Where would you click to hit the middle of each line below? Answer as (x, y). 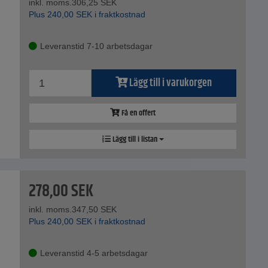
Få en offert (138, 113)
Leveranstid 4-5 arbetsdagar (94, 253)
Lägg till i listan (135, 140)
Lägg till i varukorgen (170, 83)
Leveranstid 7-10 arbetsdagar (96, 46)
